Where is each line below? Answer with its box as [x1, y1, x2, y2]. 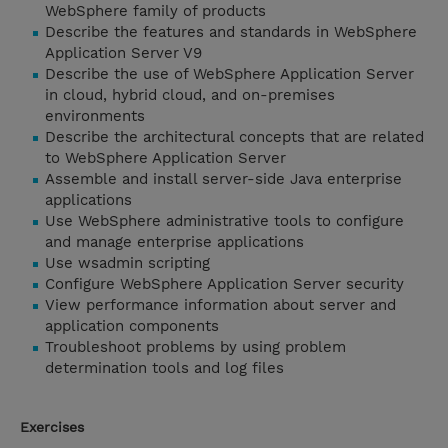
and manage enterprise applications [45, 233, 304, 252]
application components [45, 317, 219, 336]
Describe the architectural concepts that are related [45, 128, 424, 147]
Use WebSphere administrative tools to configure [45, 212, 404, 231]
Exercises [20, 419, 84, 436]
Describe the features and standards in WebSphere [45, 23, 417, 42]
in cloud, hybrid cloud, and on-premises [45, 86, 335, 105]
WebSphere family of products [45, 2, 266, 21]
